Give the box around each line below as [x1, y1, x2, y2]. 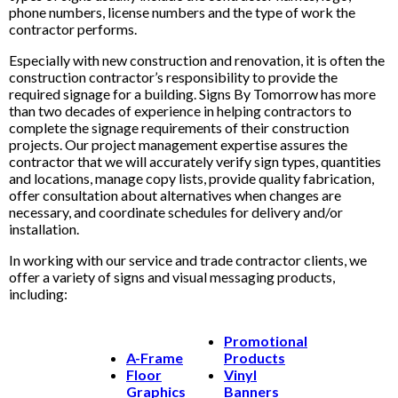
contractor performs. [9, 20, 137, 37]
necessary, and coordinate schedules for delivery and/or [9, 203, 343, 220]
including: [9, 285, 68, 302]
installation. [9, 220, 79, 237]
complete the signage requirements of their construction [9, 119, 349, 136]
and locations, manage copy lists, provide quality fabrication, [9, 170, 374, 187]
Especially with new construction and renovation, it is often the [9, 52, 385, 68]
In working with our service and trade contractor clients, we [9, 251, 367, 268]
